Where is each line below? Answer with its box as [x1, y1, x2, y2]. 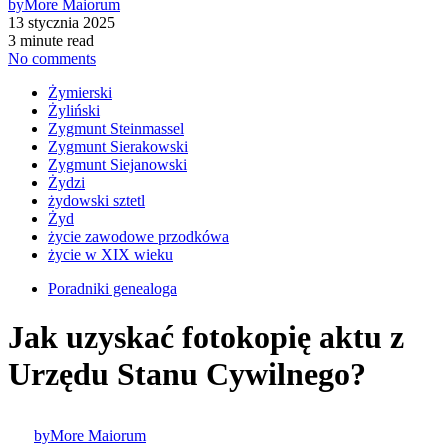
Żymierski [48, 83, 112, 101]
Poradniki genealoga [48, 279, 177, 297]
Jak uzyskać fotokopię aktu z [8, 319, 404, 356]
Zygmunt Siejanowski [48, 155, 187, 173]
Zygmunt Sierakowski [48, 137, 188, 155]
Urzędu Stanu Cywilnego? [8, 356, 366, 393]
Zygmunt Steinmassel [48, 119, 184, 137]
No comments [8, 49, 96, 67]
